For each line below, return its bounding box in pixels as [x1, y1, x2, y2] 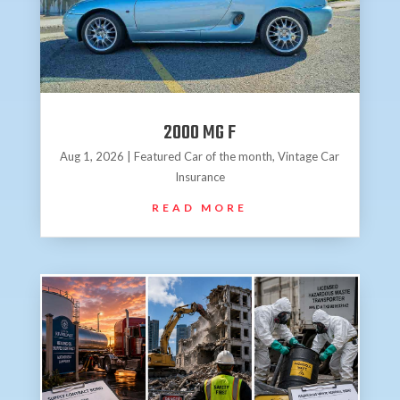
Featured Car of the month [134, 149, 273, 164]
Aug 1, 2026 [60, 149, 125, 164]
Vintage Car [278, 149, 340, 164]
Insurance [174, 170, 225, 185]
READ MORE [152, 201, 248, 215]
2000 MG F [163, 117, 237, 150]
